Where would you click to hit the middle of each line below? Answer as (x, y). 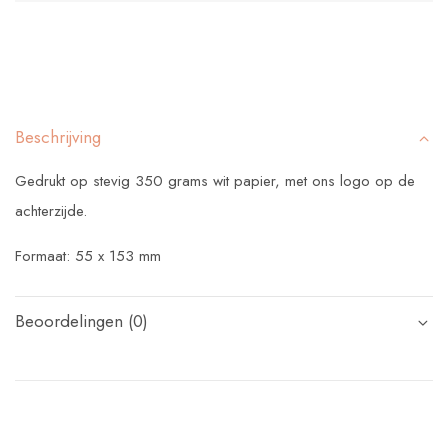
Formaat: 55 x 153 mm (88, 256)
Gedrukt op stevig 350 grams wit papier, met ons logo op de (215, 181)
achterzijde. (51, 211)
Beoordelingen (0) (81, 321)
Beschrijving (58, 137)
